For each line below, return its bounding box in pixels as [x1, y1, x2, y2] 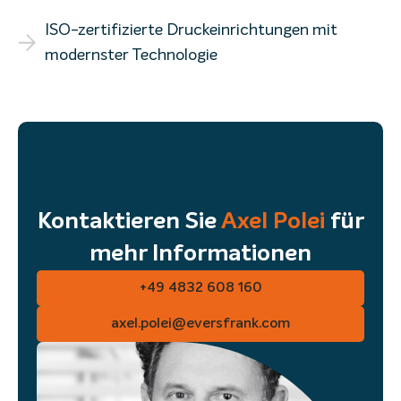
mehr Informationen [90, 243, 311, 267]
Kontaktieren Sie [37, 210, 221, 235]
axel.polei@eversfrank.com [111, 317, 290, 332]
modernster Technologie [45, 47, 218, 64]
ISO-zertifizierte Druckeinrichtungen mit [45, 22, 337, 39]
